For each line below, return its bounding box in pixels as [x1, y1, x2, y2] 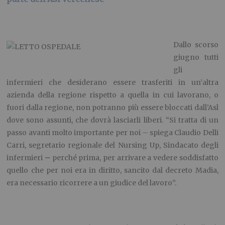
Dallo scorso [173, 40, 218, 49]
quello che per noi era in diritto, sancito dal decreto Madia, [7, 165, 218, 175]
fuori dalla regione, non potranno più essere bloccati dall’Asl [7, 102, 218, 112]
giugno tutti [173, 52, 218, 62]
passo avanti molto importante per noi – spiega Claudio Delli [7, 128, 218, 137]
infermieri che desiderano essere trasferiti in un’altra [7, 77, 218, 87]
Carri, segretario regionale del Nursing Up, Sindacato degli [7, 140, 218, 150]
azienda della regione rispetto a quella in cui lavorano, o [7, 90, 218, 99]
